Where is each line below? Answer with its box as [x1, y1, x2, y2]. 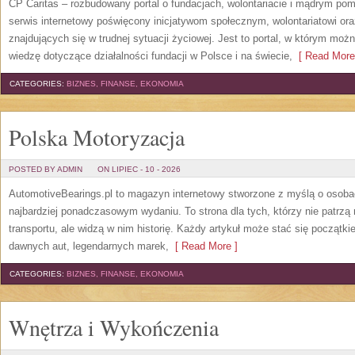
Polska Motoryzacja [9, 122, 185, 152]
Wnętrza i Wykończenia [9, 312, 219, 342]
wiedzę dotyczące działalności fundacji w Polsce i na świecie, [9, 50, 292, 62]
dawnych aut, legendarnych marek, [9, 240, 169, 252]
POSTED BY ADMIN [9, 165, 82, 174]
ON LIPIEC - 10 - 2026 [97, 165, 181, 174]
